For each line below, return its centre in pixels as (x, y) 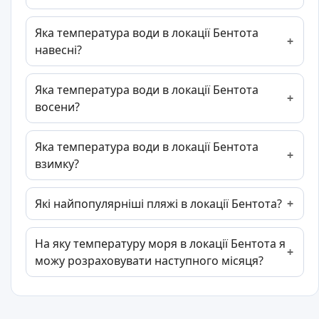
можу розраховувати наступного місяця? (149, 261)
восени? (57, 107)
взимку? (57, 164)
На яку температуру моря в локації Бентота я (160, 244)
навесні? (58, 50)
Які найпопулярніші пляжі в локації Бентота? (158, 204)
